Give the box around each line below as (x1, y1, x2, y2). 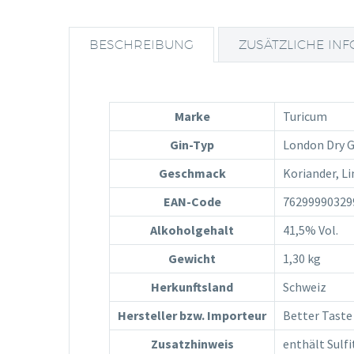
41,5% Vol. (283, 221, 338, 238)
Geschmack (158, 164, 226, 181)
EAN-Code (163, 193, 221, 209)
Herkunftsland (151, 278, 233, 295)
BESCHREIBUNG (89, 36, 194, 52)
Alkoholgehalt (150, 221, 234, 238)
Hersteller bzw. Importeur (118, 307, 266, 323)
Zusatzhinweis (150, 335, 234, 352)
